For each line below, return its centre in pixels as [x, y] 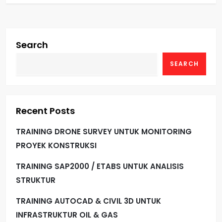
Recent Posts [45, 111]
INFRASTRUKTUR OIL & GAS [67, 215]
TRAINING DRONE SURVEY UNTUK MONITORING [104, 131]
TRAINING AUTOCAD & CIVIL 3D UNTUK [88, 201]
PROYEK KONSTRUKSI [56, 145]
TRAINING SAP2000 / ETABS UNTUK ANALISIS [100, 166]
